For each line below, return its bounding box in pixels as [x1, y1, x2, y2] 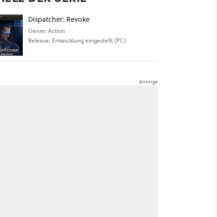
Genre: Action [28, 27, 65, 35]
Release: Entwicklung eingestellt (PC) [28, 36, 126, 45]
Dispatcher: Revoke [28, 14, 90, 24]
